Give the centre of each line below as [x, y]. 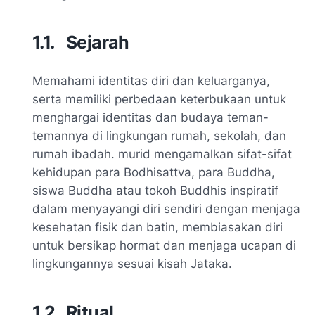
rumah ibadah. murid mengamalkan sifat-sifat [162, 154]
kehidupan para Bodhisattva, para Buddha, [154, 173]
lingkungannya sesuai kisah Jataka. [134, 264]
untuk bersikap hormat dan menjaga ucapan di [164, 246]
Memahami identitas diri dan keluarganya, [151, 81]
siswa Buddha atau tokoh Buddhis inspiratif [155, 191]
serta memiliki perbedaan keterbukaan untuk [159, 99]
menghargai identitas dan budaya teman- [150, 118]
